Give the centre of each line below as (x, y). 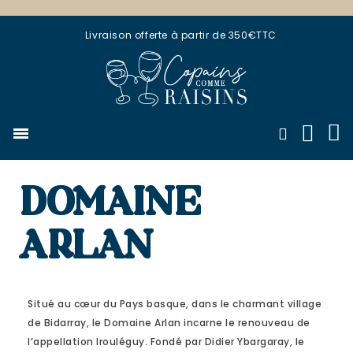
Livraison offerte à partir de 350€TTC (181, 35)
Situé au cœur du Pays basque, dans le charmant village (175, 304)
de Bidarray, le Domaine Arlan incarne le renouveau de (169, 323)
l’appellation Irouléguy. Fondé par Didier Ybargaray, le (166, 342)
